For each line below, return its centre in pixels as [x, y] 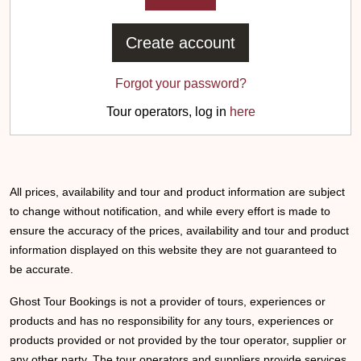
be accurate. [41, 269]
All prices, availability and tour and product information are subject [177, 192]
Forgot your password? [180, 83]
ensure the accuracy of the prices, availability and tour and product [179, 230]
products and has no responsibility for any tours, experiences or [172, 321]
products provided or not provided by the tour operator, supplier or [178, 340]
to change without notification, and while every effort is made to [170, 211]
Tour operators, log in [168, 112]
